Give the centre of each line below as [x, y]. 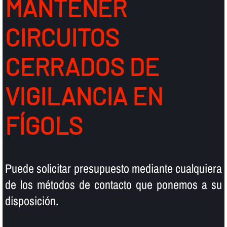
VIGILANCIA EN [84, 96]
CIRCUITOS [62, 37]
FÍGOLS [44, 125]
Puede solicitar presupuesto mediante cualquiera [113, 168]
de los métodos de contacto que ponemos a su [113, 184]
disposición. [31, 200]
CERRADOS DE [82, 67]
